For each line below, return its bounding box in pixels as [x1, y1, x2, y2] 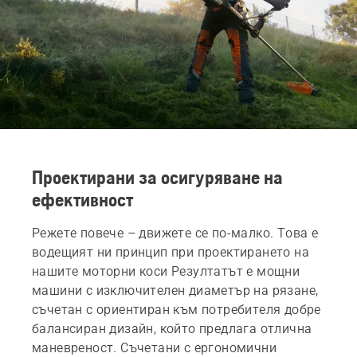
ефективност [32, 188, 133, 210]
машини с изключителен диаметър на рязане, [32, 282, 319, 298]
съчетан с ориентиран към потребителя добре [32, 301, 321, 317]
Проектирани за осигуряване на [32, 166, 283, 188]
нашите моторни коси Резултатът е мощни [32, 263, 300, 279]
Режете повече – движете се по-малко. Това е [32, 225, 319, 241]
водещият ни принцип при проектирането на [32, 244, 309, 260]
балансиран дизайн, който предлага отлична [32, 320, 312, 336]
